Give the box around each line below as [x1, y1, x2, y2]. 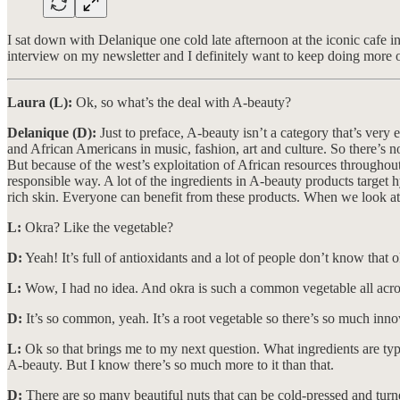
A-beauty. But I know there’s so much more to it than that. [7, 356, 334, 372]
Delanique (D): [7, 124, 96, 140]
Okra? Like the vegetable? [21, 219, 173, 235]
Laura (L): [7, 94, 72, 110]
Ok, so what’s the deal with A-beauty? [72, 94, 291, 110]
